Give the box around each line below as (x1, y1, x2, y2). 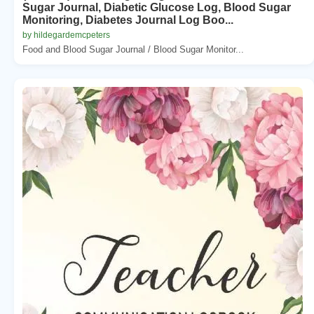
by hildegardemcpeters (22, 29, 110, 40)
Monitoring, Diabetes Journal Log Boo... (22, 13, 233, 26)
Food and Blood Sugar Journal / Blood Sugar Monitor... (22, 43, 244, 55)
